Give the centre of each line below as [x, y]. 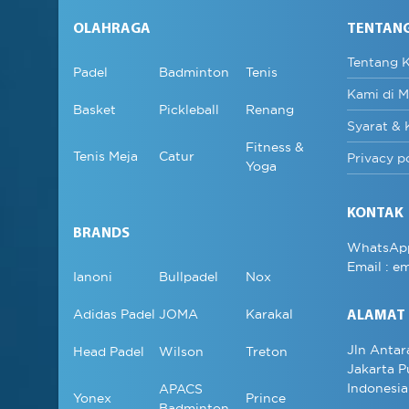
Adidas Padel [114, 315]
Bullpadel [189, 277]
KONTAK [375, 214]
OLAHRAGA [112, 30]
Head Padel [109, 352]
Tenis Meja [105, 157]
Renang [270, 110]
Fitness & [275, 147]
